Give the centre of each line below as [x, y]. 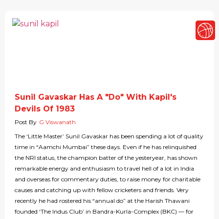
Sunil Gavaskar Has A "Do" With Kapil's [96, 97]
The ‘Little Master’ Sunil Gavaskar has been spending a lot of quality [109, 136]
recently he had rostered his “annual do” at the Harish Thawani [102, 201]
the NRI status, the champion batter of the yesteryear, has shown [106, 158]
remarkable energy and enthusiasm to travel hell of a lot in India [104, 169]
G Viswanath [57, 122]
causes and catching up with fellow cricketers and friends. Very [102, 190]
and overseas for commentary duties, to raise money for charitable [108, 179]
